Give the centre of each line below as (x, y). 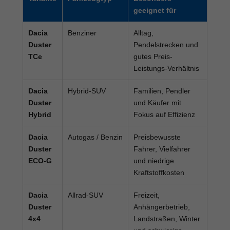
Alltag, (143, 33)
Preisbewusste (157, 137)
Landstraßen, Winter (167, 218)
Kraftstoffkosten (159, 172)
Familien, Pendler (162, 91)
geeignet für (155, 10)
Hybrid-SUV (87, 91)
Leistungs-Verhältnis (166, 68)
